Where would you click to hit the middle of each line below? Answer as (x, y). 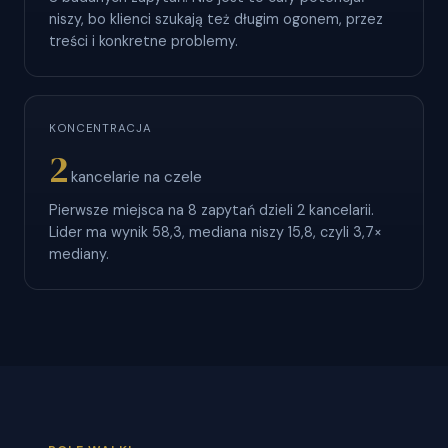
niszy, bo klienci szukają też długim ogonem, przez (216, 19)
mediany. (79, 254)
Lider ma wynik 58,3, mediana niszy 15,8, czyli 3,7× (215, 232)
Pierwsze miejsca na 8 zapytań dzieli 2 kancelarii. (211, 210)
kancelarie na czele (136, 177)
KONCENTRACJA (100, 129)
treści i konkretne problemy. (143, 41)
